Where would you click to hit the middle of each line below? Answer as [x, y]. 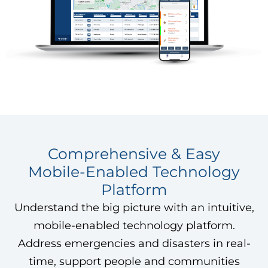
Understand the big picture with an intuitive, [134, 208]
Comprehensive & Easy [134, 154]
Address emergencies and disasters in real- [134, 243]
